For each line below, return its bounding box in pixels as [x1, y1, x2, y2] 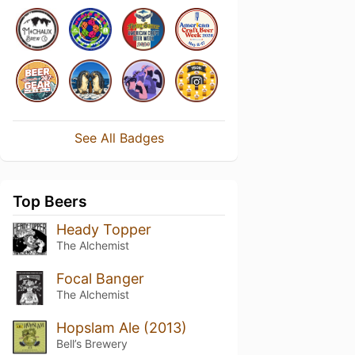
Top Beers [13, 192, 87, 211]
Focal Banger [55, 269, 144, 287]
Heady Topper [55, 221, 151, 238]
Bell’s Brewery [55, 336, 128, 350]
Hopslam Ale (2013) [55, 319, 187, 336]
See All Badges [74, 130, 164, 146]
